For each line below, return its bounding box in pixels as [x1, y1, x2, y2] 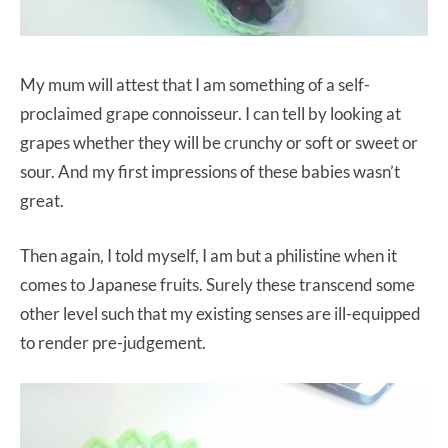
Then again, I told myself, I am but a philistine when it [20, 245, 397, 267]
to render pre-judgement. [20, 332, 206, 354]
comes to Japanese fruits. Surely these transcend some [20, 274, 415, 296]
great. [20, 190, 64, 212]
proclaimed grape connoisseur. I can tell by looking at [20, 103, 401, 125]
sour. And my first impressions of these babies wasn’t [20, 161, 400, 183]
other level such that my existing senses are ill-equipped [20, 303, 421, 325]
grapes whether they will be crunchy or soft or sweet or [20, 132, 418, 154]
